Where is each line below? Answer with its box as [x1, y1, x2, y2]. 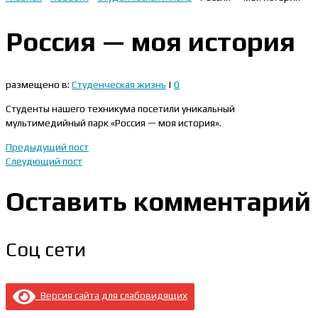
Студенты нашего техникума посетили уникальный [6, 103, 235, 115]
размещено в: [6, 79, 72, 91]
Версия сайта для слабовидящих [35, 289, 187, 301]
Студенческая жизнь [72, 79, 166, 91]
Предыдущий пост [6, 141, 89, 153]
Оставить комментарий [6, 185, 311, 216]
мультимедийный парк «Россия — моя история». [6, 117, 221, 129]
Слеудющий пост [6, 155, 82, 168]
